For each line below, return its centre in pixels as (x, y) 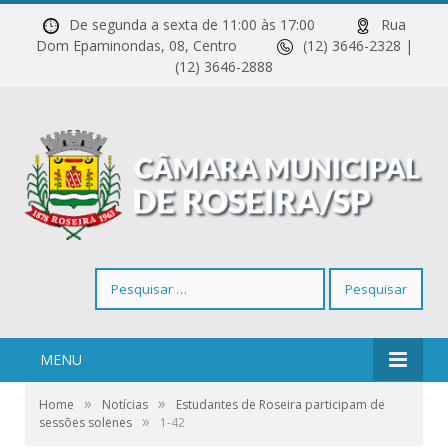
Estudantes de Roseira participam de (280, 405)
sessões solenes (85, 423)
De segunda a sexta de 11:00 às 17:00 (211, 24)
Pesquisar (125, 278)
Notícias (125, 405)
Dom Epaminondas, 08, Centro (156, 45)
